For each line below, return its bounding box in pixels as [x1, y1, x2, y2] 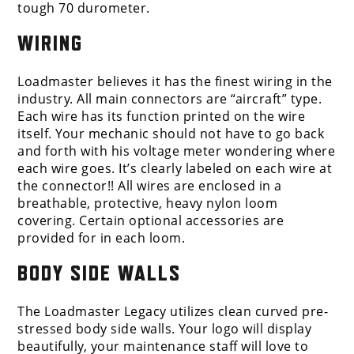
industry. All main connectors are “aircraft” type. [17, 90, 322, 108]
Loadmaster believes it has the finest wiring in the [17, 73, 333, 91]
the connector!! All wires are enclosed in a [17, 177, 282, 195]
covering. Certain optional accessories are [17, 212, 284, 230]
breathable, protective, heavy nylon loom [17, 194, 278, 213]
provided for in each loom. [17, 229, 186, 247]
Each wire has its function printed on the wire [17, 107, 306, 126]
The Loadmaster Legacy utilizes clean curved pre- [17, 303, 329, 321]
